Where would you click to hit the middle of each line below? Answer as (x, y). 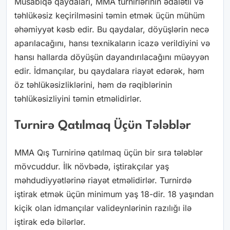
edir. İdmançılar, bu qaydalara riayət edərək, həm (109, 71)
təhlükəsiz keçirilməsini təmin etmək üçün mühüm (110, 16)
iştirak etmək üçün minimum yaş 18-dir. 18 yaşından (114, 194)
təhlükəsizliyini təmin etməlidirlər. (78, 99)
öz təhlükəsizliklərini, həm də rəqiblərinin (93, 85)
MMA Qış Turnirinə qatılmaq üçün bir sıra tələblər (109, 153)
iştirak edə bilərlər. (50, 222)
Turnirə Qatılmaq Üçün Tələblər (103, 126)
